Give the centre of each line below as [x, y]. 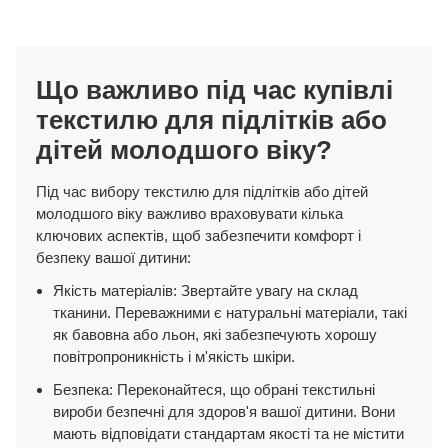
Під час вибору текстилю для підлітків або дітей [201, 191]
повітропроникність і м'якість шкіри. [174, 356]
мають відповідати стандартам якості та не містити [229, 433]
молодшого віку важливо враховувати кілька [189, 213]
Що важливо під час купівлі [214, 89]
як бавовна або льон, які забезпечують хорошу [215, 334]
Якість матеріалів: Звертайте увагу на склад [206, 290]
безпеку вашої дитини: [113, 257]
